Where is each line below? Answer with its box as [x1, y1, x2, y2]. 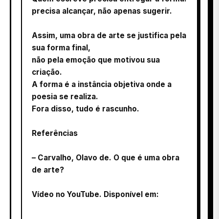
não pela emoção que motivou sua [32, 55, 160, 65]
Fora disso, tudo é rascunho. [32, 104, 139, 113]
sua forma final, [32, 43, 90, 52]
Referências [32, 128, 78, 138]
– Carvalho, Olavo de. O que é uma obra [32, 153, 179, 162]
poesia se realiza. [32, 91, 98, 101]
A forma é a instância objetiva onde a [32, 79, 172, 89]
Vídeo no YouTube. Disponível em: [32, 189, 159, 199]
